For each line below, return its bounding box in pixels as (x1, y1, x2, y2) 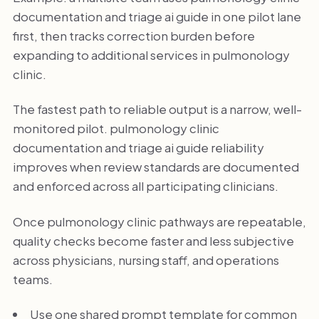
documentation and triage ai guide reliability (12, 140, 264, 156)
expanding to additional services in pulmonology (12, 46, 290, 63)
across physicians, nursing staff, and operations (12, 251, 279, 268)
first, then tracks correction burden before (12, 27, 255, 43)
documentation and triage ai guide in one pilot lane (12, 8, 301, 24)
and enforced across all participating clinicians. (12, 178, 278, 194)
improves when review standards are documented (12, 159, 299, 175)
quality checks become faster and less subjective (12, 232, 294, 249)
